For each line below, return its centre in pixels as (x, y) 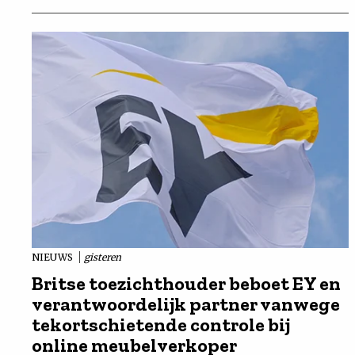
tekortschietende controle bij (161, 324)
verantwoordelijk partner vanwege (186, 303)
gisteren (103, 257)
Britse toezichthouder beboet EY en (186, 283)
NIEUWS (53, 257)
